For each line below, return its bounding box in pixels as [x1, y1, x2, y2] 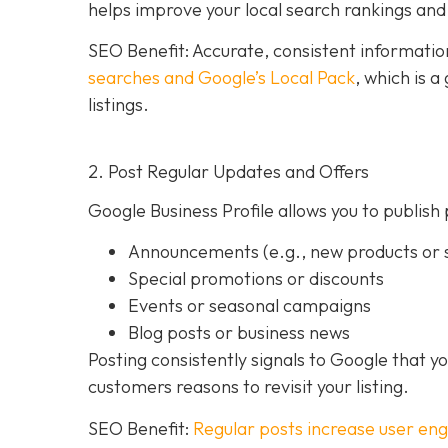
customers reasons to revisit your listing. [88, 375, 409, 399]
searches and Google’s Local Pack [88, 66, 355, 90]
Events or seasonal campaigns [128, 294, 371, 318]
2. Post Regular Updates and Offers [88, 160, 369, 184]
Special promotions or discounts [128, 267, 384, 291]
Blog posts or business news [128, 321, 350, 345]
